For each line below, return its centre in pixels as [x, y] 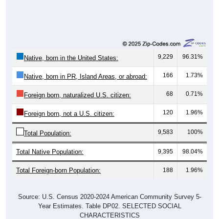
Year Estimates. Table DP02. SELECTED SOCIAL [109, 206]
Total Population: [48, 133]
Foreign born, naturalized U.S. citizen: [77, 95]
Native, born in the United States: [71, 58]
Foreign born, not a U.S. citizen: [69, 113]
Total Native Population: [50, 152]
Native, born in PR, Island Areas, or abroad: [86, 76]
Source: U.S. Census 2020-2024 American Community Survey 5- [109, 197]
